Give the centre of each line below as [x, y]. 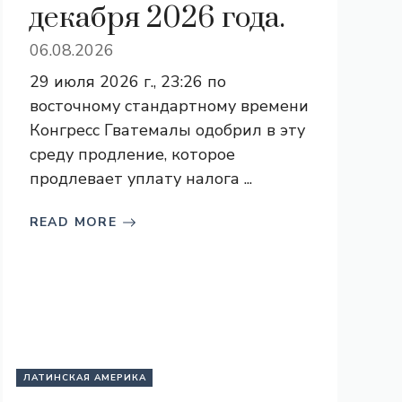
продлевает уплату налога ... [140, 179]
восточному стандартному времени [169, 106]
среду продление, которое [132, 154]
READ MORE [73, 222]
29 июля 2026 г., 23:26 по [127, 82]
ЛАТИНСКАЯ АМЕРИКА [84, 378]
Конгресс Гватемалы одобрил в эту [167, 130]
